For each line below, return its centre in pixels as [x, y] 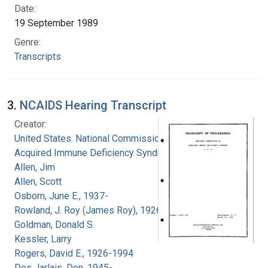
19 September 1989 [56, 23]
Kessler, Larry [43, 239]
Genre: [28, 42]
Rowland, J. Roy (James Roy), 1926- [90, 210]
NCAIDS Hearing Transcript [93, 105]
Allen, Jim [35, 167]
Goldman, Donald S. [54, 224]
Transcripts [38, 56]
